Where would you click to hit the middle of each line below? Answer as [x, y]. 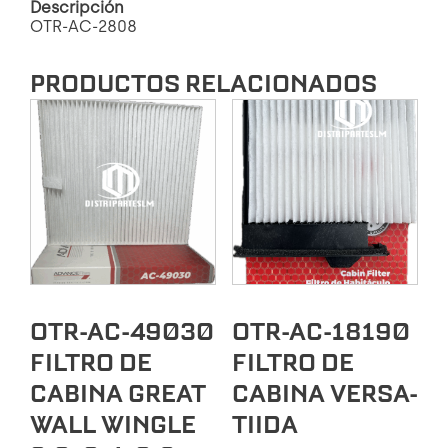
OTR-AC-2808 [83, 26]
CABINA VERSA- [324, 394]
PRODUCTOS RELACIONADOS [203, 83]
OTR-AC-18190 [320, 332]
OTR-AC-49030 [122, 332]
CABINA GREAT [118, 394]
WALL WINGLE [113, 425]
